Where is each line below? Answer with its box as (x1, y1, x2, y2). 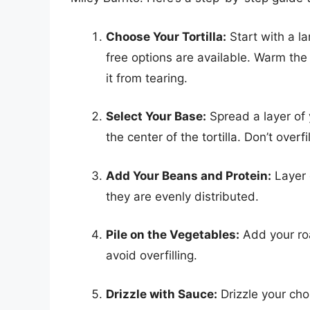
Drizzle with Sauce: (106, 286, 217, 301)
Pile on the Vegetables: (106, 228, 239, 242)
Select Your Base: (106, 109, 206, 124)
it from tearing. (106, 71, 188, 85)
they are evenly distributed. (106, 189, 259, 203)
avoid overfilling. (106, 248, 197, 263)
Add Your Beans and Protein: (106, 168, 271, 183)
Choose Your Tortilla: (106, 29, 226, 44)
